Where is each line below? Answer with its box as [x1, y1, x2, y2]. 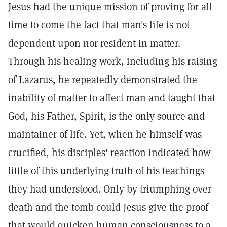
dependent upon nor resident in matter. [8, 36, 180, 50]
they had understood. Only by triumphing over [8, 182, 211, 196]
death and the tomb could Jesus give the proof [8, 201, 208, 214]
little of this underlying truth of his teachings [8, 164, 204, 177]
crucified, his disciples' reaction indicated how [8, 146, 211, 159]
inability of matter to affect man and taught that [8, 91, 215, 104]
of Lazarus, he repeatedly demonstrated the [8, 73, 197, 86]
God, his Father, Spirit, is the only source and [8, 109, 205, 123]
